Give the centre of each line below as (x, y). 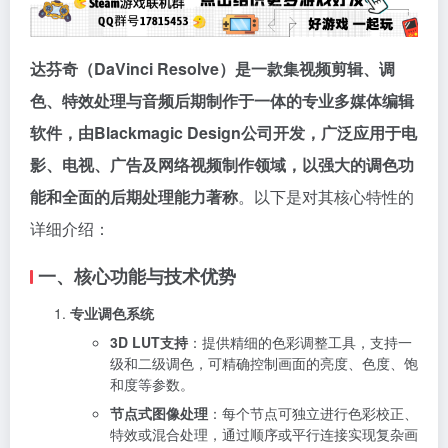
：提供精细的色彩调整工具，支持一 (300, 341)
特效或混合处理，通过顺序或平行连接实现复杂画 (264, 433)
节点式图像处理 (159, 412)
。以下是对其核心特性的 (326, 196)
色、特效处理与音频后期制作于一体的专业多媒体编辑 (222, 100)
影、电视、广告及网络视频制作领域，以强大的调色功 (222, 164)
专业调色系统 (112, 312)
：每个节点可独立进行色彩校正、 (313, 412)
